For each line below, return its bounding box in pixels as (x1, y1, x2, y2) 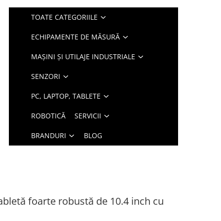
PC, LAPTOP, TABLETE (31, 91, 101, 101)
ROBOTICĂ (31, 111, 66, 120)
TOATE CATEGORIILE (31, 12, 98, 22)
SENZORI (31, 72, 61, 81)
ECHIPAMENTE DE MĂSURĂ (31, 32, 120, 41)
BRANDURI (31, 131, 67, 140)
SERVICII (74, 111, 102, 120)
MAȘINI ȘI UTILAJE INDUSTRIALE (31, 52, 136, 61)
